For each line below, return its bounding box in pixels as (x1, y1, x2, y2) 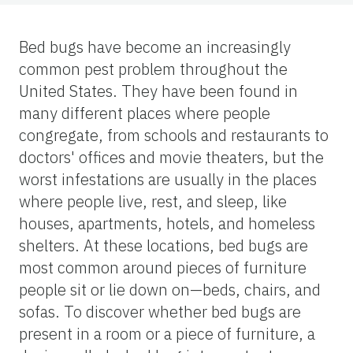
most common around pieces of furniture (19, 256, 307, 278)
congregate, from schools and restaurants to (19, 124, 329, 146)
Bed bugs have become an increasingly (19, 35, 291, 58)
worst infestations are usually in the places (19, 168, 317, 190)
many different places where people (19, 102, 270, 124)
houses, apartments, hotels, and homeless (19, 212, 315, 234)
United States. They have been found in (19, 80, 298, 102)
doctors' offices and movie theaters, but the (19, 146, 324, 168)
